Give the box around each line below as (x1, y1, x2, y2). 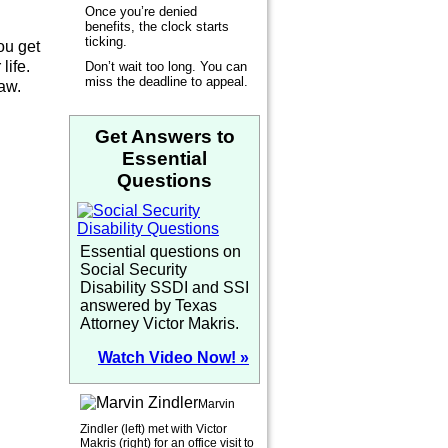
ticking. (85, 33, 127, 49)
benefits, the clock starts (85, 18, 229, 34)
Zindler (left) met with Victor (80, 422, 227, 436)
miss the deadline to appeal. (85, 73, 248, 89)
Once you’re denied (85, 3, 197, 19)
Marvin (198, 397, 235, 411)
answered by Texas (80, 297, 217, 314)
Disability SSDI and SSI (80, 279, 249, 296)
